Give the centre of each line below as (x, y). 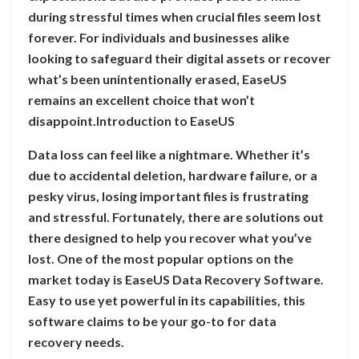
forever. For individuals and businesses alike (159, 38)
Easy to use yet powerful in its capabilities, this (167, 301)
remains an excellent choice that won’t (141, 100)
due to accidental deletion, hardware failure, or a (173, 175)
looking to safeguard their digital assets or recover (179, 58)
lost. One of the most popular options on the (161, 259)
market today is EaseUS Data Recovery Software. (176, 280)
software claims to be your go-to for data (152, 321)
